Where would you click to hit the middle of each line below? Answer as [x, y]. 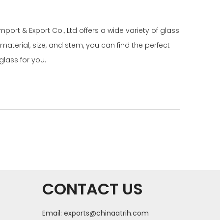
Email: [53, 213]
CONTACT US [93, 189]
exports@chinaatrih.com [106, 213]
